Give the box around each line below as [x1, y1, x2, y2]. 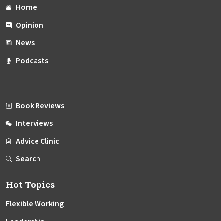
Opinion [16, 20, 43, 31]
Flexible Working [6, 198, 64, 210]
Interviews [16, 118, 53, 129]
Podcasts [16, 55, 48, 67]
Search [16, 153, 40, 165]
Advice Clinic [16, 136, 59, 147]
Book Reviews [16, 100, 64, 111]
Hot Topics [6, 179, 55, 191]
